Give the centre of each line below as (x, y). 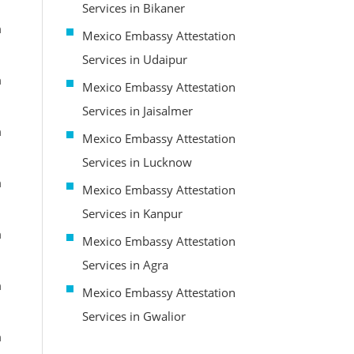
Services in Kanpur (132, 213)
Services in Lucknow (137, 162)
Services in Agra (125, 264)
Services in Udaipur (134, 59)
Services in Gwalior (134, 316)
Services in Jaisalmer (137, 110)
